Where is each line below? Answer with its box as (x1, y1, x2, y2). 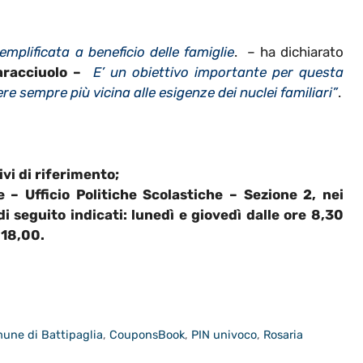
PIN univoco (191, 327, 258, 343)
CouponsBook (109, 327, 186, 343)
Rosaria (263, 327, 304, 343)
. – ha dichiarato (233, 43, 344, 60)
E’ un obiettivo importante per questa (92, 63, 344, 80)
